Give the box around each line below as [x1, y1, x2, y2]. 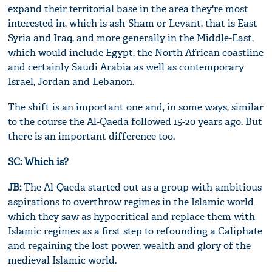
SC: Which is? [8, 155, 69, 168]
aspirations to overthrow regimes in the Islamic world [8, 195, 254, 208]
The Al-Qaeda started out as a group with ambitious [21, 180, 262, 194]
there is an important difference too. [8, 129, 175, 143]
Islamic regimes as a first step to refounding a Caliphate [8, 224, 263, 237]
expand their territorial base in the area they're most [8, 2, 249, 15]
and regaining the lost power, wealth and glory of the [8, 239, 251, 252]
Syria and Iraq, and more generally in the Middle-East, [8, 31, 254, 44]
